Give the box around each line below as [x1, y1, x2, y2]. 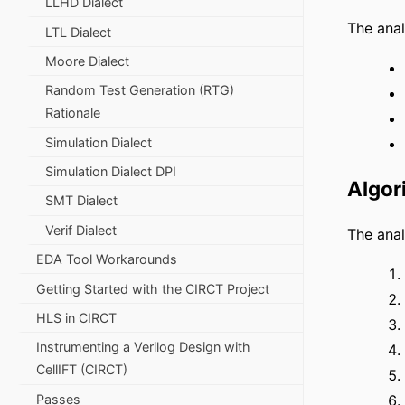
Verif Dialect [45, 221, 117, 238]
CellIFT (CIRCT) [36, 362, 127, 378]
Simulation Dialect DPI [45, 164, 176, 180]
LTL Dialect [45, 24, 111, 40]
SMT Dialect [45, 193, 118, 209]
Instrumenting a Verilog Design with [36, 339, 250, 355]
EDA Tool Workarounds [36, 251, 177, 268]
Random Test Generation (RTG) [45, 82, 234, 99]
